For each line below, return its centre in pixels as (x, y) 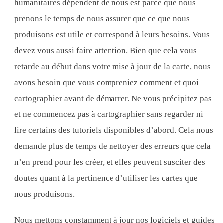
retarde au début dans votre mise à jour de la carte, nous (113, 67)
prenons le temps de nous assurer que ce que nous (102, 19)
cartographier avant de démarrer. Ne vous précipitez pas (113, 99)
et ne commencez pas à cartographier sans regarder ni (109, 114)
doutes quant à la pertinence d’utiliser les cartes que (106, 178)
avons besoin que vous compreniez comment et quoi (107, 83)
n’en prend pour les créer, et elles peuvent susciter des (110, 162)
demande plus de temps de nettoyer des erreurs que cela (113, 146)
